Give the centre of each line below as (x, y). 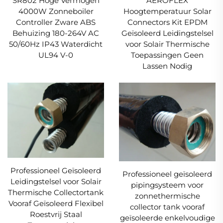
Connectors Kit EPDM (167, 22)
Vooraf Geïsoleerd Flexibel (56, 204)
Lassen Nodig (167, 66)
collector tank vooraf (167, 207)
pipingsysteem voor (167, 185)
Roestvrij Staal (56, 215)
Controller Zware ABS (56, 22)
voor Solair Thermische (167, 44)
